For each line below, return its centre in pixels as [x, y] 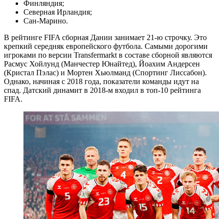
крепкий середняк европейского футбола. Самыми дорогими [106, 46]
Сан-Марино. [46, 21]
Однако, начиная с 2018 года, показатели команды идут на [101, 81]
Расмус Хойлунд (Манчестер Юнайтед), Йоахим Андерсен [102, 64]
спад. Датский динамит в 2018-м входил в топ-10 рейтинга [102, 90]
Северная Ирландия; [58, 12]
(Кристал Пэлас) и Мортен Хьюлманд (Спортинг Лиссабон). [105, 72]
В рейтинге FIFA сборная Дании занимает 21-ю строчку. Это [105, 37]
